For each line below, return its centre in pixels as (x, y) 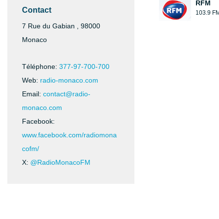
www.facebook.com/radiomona (69, 135)
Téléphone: (41, 66)
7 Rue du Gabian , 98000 (61, 26)
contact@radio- (67, 94)
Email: (33, 94)
